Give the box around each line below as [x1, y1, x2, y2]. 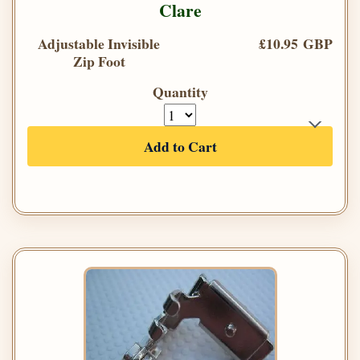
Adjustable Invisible [38, 33, 160, 55]
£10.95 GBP [259, 33, 333, 55]
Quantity [152, 81, 208, 103]
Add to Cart [143, 136, 217, 157]
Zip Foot [72, 51, 125, 72]
